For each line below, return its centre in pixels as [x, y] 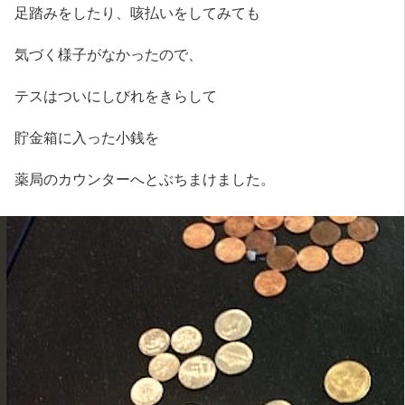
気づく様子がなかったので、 [109, 53]
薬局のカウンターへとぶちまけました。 [145, 178]
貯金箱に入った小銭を [87, 136]
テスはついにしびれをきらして [116, 94]
